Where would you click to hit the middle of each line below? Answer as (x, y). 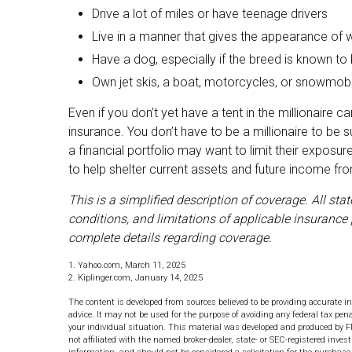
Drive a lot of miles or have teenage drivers (210, 14)
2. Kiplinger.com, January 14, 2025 (136, 278)
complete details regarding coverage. (170, 238)
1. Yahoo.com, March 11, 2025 (127, 266)
